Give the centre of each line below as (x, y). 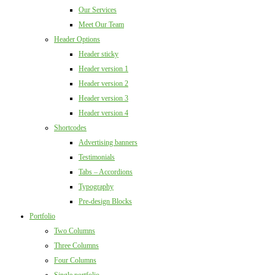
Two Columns (75, 231)
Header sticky (99, 54)
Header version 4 (103, 113)
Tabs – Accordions (106, 172)
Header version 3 (103, 98)
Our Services (98, 10)
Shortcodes (70, 128)
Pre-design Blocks (105, 201)
